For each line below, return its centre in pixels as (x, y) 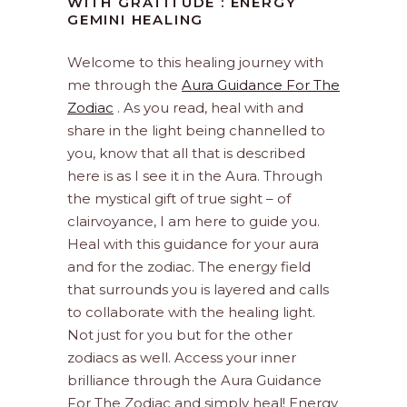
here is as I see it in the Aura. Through (195, 176)
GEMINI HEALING (136, 20)
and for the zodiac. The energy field (189, 267)
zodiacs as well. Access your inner (182, 358)
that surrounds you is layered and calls (198, 290)
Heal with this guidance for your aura (193, 244)
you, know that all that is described (186, 154)
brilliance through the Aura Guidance (194, 381)
